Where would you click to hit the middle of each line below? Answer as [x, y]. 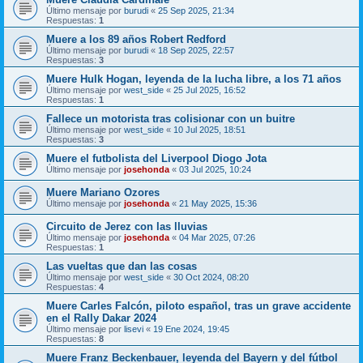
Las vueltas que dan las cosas [122, 266]
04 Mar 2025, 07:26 [217, 237]
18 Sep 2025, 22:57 [196, 50]
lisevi [134, 329]
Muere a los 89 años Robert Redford [136, 39]
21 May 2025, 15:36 [218, 203]
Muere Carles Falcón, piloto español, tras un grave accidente [199, 306]
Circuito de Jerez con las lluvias [127, 226]
